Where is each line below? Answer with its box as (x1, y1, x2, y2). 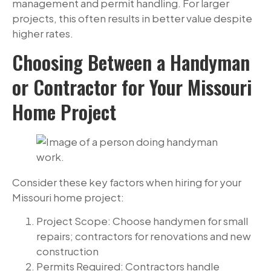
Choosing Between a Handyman (12, 48, 250, 77)
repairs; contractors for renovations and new (36, 229, 251, 243)
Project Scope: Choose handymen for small (36, 214, 248, 228)
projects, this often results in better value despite (12, 11, 252, 25)
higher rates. (12, 26, 73, 40)
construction (36, 244, 99, 258)
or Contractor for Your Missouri (12, 73, 252, 102)
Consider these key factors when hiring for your (12, 175, 241, 189)
